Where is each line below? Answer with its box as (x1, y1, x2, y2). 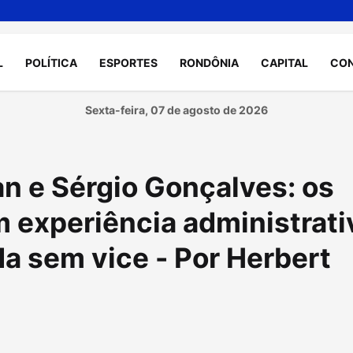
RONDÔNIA (180, 55, 239, 69)
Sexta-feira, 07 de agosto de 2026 (85, 103, 268, 117)
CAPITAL (261, 55, 308, 69)
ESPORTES (99, 55, 158, 69)
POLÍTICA (25, 55, 77, 69)
